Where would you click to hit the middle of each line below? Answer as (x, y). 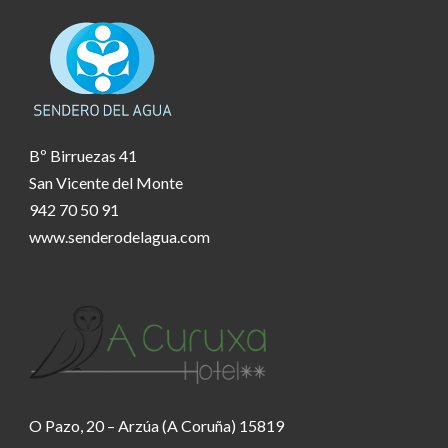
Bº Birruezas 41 (83, 155)
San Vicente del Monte (106, 182)
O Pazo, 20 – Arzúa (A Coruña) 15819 (156, 425)
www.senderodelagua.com (119, 236)
